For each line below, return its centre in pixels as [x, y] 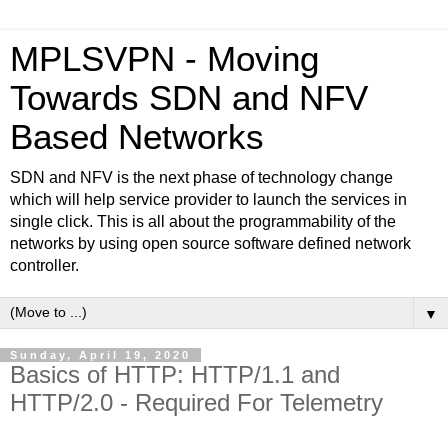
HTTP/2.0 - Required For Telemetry [196, 402]
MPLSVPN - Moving [164, 59]
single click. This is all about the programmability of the [203, 221]
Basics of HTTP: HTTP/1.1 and [175, 374]
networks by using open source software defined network [210, 243]
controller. [44, 265]
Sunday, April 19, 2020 [100, 355]
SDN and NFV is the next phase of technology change [201, 177]
